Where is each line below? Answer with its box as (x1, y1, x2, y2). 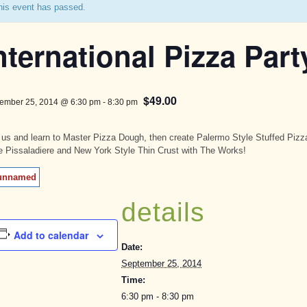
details (121, 197, 206, 227)
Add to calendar (14, 228, 89, 242)
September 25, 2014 (121, 258, 202, 269)
